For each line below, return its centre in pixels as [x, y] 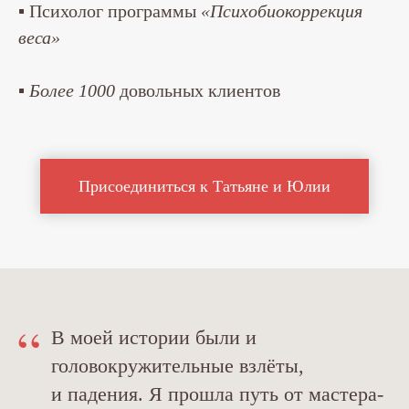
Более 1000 [72, 91]
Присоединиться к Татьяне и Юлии [204, 186]
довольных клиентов [198, 91]
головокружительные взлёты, [178, 366]
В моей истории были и [154, 338]
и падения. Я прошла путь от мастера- [217, 394]
